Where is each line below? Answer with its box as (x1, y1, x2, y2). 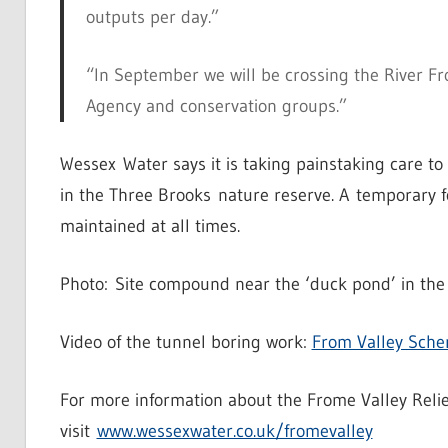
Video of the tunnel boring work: (59, 331, 312, 354)
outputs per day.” (86, 6, 219, 29)
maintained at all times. (59, 215, 240, 238)
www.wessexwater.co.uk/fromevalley (96, 420, 373, 443)
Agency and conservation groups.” (86, 95, 347, 118)
